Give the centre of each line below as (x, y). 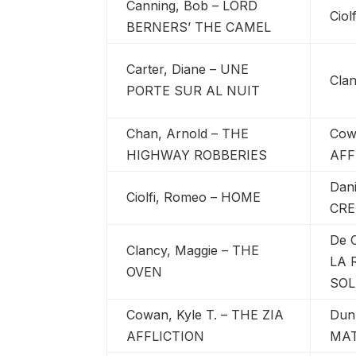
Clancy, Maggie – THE (193, 250)
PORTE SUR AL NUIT (193, 90)
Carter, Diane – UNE (188, 69)
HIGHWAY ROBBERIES (197, 155)
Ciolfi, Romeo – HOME (194, 197)
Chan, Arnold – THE (188, 133)
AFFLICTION (166, 336)
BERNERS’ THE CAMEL (199, 27)
